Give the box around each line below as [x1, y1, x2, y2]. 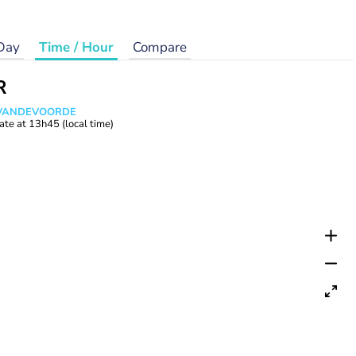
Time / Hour [38, 38, 114, 56]
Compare [132, 38, 187, 56]
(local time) [62, 117, 114, 131]
